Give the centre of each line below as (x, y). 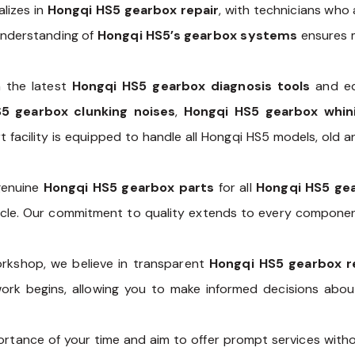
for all (237, 188)
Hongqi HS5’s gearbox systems (198, 36)
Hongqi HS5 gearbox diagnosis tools (191, 86)
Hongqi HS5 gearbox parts (131, 188)
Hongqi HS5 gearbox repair (133, 10)
